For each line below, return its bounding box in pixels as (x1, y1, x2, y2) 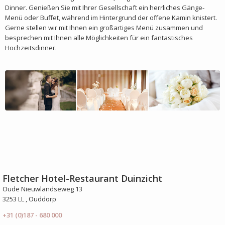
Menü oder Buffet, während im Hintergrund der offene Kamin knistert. (5, 13, 217, 22)
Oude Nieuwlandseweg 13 (3, 184, 82, 193)
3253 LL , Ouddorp (3, 194, 56, 203)
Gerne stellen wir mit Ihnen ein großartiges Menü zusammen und (5, 23, 203, 32)
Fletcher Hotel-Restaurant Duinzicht (3, 172, 162, 184)
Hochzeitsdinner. (5, 43, 58, 52)
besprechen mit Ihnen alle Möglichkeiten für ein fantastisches (5, 33, 193, 42)
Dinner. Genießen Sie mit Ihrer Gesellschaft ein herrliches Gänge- (5, 3, 204, 12)
